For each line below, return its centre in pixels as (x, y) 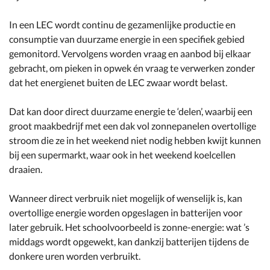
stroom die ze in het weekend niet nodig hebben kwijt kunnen (135, 140)
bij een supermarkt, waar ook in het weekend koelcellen (122, 155)
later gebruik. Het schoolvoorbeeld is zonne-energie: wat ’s (129, 227)
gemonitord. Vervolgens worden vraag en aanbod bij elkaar (130, 53)
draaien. (26, 169)
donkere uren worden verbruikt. (75, 256)
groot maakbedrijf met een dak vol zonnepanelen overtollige (133, 126)
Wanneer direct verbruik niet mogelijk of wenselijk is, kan (126, 198)
